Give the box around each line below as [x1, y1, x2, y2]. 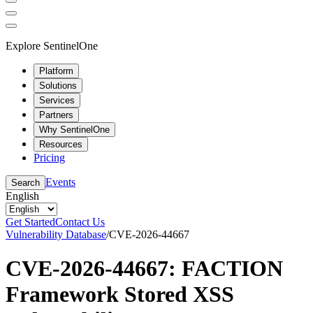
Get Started [6, 215, 55, 228]
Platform [39, 65, 73, 76]
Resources [39, 138, 82, 150]
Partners [39, 109, 73, 120]
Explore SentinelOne [6, 39, 98, 52]
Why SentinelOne [39, 124, 110, 135]
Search [11, 177, 40, 188]
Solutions [39, 80, 77, 91]
